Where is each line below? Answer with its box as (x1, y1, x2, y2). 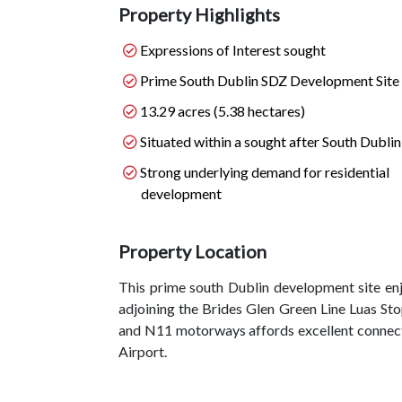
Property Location (118, 240, 267, 262)
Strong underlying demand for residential (140, 163, 389, 180)
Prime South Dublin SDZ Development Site (140, 72, 399, 89)
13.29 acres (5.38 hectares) (140, 102, 305, 119)
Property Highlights (118, 4, 280, 25)
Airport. (118, 343, 167, 360)
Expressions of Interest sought (140, 41, 326, 58)
